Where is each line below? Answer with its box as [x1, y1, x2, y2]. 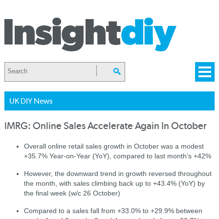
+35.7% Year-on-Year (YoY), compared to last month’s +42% [23, 152, 211, 160]
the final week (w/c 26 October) [23, 189, 120, 197]
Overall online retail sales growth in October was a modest [23, 142, 204, 150]
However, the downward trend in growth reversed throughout [23, 170, 212, 177]
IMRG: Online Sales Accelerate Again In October [4, 120, 207, 131]
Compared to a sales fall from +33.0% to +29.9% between [23, 207, 202, 215]
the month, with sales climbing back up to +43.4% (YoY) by [23, 179, 205, 187]
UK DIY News [9, 96, 53, 106]
